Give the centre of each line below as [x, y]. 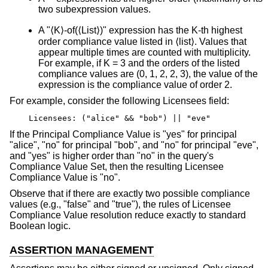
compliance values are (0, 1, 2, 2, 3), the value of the [148, 74]
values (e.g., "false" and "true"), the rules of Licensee [120, 205]
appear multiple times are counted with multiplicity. [144, 52]
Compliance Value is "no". [65, 177]
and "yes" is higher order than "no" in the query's [112, 156]
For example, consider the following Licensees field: [119, 101]
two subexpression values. [95, 9]
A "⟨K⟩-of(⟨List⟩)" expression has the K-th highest [140, 30]
